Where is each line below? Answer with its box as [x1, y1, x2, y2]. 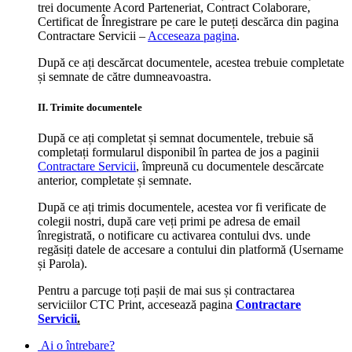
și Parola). [38, 257, 87, 271]
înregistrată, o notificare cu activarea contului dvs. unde [38, 229, 310, 243]
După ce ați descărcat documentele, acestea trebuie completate [38, 56, 344, 70]
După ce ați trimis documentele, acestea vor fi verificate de [38, 200, 326, 214]
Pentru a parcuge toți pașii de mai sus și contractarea [38, 284, 295, 298]
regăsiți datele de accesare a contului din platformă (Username [38, 243, 343, 257]
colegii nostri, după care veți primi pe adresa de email [38, 214, 300, 229]
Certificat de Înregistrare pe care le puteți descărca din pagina [38, 15, 339, 29]
